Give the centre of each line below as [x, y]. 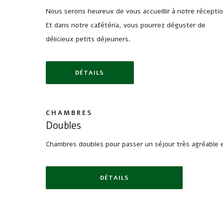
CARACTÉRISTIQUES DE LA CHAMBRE [134, 103]
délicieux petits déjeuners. [88, 39]
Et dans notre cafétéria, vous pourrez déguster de [126, 25]
